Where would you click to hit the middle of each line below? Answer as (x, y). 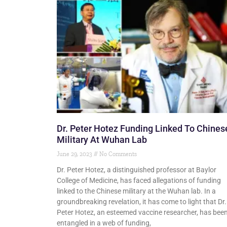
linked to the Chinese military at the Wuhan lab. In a (136, 191)
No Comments (117, 154)
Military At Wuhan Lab (102, 140)
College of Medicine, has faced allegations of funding (139, 181)
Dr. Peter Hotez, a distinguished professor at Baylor (137, 170)
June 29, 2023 (75, 154)
